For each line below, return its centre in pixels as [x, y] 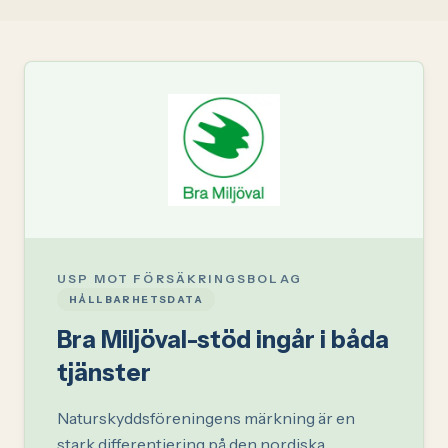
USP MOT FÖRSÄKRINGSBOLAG [179, 278]
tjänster [104, 372]
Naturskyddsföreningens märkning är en [206, 417]
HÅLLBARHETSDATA [136, 299]
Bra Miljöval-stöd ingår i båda [223, 339]
